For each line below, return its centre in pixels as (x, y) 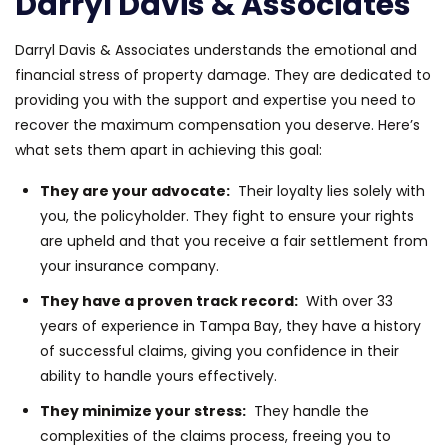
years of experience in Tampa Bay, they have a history (230, 325)
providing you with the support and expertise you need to (215, 99)
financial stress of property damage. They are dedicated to (223, 74)
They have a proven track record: (169, 300)
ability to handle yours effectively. (158, 375)
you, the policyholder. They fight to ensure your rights (227, 215)
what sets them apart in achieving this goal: (168, 149)
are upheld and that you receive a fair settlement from (234, 240)
